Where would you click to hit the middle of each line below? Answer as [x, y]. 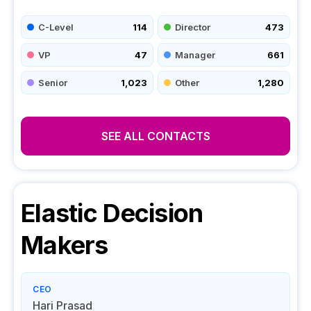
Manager [195, 54]
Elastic [59, 213]
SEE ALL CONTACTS [155, 136]
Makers [65, 245]
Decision [150, 213]
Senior [53, 82]
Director [193, 27]
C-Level [56, 27]
